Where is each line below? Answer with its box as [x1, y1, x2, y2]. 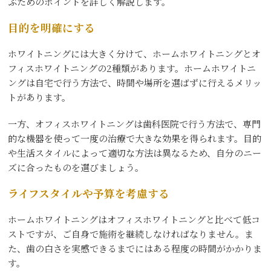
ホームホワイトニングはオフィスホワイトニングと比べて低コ [8, 212, 261, 226]
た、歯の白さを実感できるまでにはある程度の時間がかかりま [8, 241, 263, 255]
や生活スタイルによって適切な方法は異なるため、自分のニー [8, 146, 262, 159]
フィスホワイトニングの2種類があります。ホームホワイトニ [8, 61, 256, 74]
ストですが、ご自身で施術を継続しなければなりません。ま [8, 227, 254, 240]
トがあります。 [8, 90, 71, 103]
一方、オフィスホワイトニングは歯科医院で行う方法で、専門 [8, 117, 261, 130]
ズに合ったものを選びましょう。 [8, 160, 145, 174]
